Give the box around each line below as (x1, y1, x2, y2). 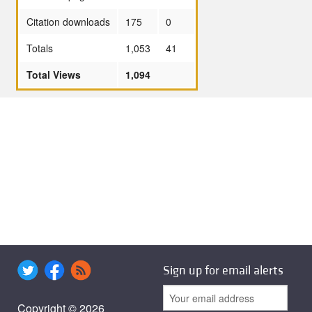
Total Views (26, 67, 81, 81)
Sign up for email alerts (163, 263, 283, 279)
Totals (26, 40, 53, 55)
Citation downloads (26, 14, 110, 29)
